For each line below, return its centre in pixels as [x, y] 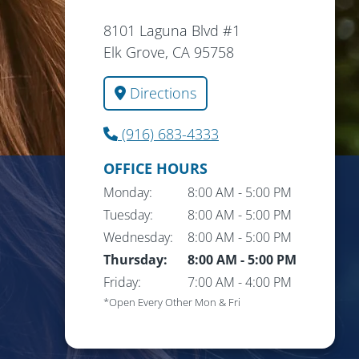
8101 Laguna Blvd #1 [172, 30]
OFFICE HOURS [155, 168]
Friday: [122, 282]
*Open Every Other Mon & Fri [172, 302]
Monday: [128, 192]
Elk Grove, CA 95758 [169, 52]
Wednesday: [138, 237]
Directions [161, 93]
